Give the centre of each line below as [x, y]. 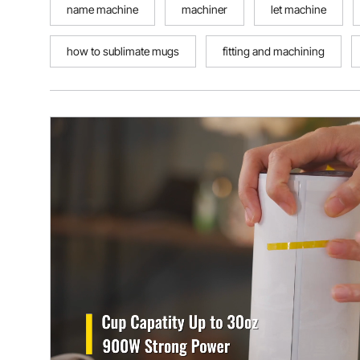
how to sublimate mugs [123, 51]
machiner [205, 9]
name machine [102, 9]
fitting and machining [274, 51]
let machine [299, 9]
